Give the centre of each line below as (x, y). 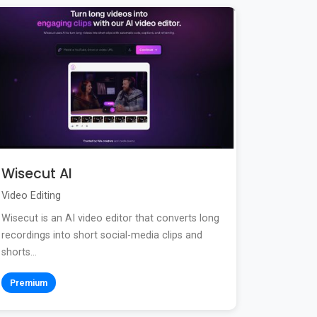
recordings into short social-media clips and (102, 235)
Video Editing (31, 195)
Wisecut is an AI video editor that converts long (110, 218)
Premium (29, 282)
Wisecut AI (37, 173)
